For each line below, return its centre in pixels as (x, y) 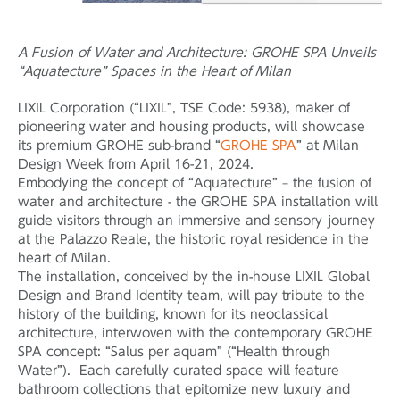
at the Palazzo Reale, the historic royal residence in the (193, 240)
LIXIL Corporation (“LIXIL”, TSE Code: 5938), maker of (184, 108)
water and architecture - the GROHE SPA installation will (198, 202)
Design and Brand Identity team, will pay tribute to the (192, 296)
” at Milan (328, 146)
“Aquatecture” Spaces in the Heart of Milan (154, 72)
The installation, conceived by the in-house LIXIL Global (194, 277)
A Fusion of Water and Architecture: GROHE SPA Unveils (197, 53)
